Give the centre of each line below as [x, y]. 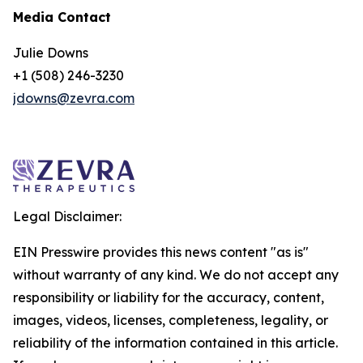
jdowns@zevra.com [74, 98]
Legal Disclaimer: [67, 216]
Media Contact [62, 17]
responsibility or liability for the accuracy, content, [169, 297]
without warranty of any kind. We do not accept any [176, 275]
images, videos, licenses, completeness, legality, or [171, 320]
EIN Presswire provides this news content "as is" [161, 252]
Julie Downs [51, 53]
